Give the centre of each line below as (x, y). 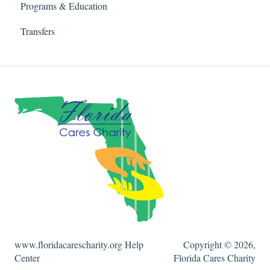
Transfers (38, 31)
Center (27, 258)
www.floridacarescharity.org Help (79, 245)
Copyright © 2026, (219, 245)
